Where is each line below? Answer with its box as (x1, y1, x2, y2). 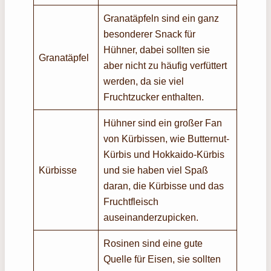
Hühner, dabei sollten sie (103, 44, 211, 55)
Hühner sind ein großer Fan (103, 117, 223, 128)
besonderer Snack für (103, 28, 196, 39)
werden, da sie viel (103, 75, 184, 87)
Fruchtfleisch (103, 195, 159, 207)
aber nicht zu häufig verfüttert (103, 59, 227, 71)
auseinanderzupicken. (103, 211, 204, 223)
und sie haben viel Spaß (103, 164, 209, 175)
